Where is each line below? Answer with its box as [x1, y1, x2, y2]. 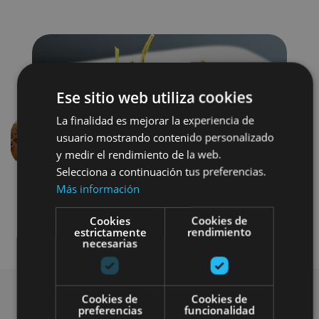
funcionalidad [184, 303, 255, 317]
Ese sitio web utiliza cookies [56, 87, 253, 107]
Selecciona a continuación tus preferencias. [56, 164, 266, 178]
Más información [56, 181, 140, 195]
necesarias [82, 236, 137, 250]
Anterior [34, 140, 76, 156]
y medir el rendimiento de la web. [56, 147, 221, 161]
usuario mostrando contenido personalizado [56, 130, 274, 144]
